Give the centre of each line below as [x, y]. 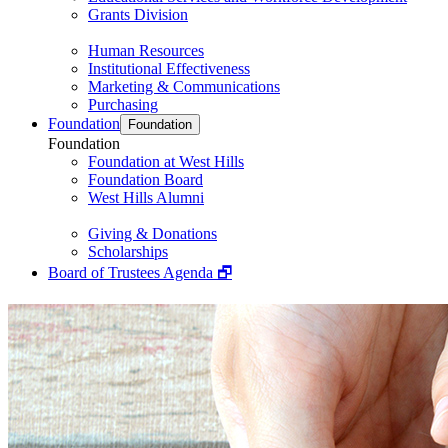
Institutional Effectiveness [169, 68]
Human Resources [146, 50]
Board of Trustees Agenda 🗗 [140, 272]
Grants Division [138, 14]
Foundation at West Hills [166, 161]
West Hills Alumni [146, 197]
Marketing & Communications [184, 86]
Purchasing [123, 104]
